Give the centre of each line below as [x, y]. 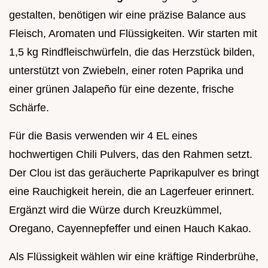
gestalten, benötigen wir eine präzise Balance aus [127, 15]
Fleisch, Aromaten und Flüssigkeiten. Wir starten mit [133, 34]
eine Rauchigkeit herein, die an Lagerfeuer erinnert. [132, 192]
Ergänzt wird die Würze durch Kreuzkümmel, [115, 210]
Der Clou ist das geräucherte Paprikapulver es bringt [134, 173]
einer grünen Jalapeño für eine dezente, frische [121, 89]
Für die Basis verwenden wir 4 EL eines [103, 136]
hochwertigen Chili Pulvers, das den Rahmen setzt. [131, 155]
